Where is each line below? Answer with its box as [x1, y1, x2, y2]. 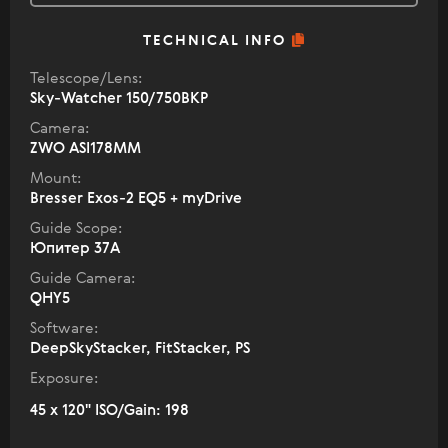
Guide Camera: [30, 270, 135, 286]
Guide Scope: [30, 220, 122, 236]
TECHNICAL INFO [142, 33, 292, 48]
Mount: [30, 170, 81, 186]
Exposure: [30, 370, 98, 386]
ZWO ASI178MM [30, 140, 141, 156]
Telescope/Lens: [30, 70, 142, 86]
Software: [30, 320, 98, 336]
